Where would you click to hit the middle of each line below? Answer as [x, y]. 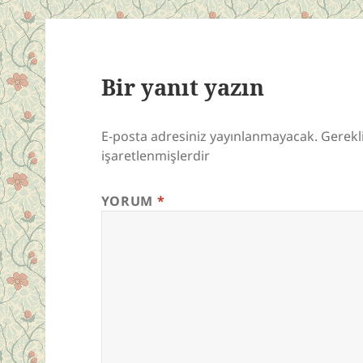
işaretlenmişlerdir [155, 155]
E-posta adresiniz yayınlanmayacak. [209, 136]
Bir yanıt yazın [182, 87]
